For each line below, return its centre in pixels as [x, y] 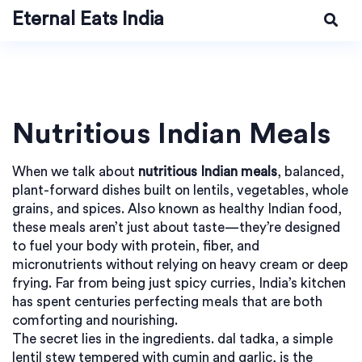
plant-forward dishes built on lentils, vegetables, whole [180, 190]
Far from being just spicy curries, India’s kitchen [199, 283]
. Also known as [170, 209]
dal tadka [246, 339]
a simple [307, 339]
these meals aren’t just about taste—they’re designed [176, 227]
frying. [32, 283]
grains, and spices [67, 209]
